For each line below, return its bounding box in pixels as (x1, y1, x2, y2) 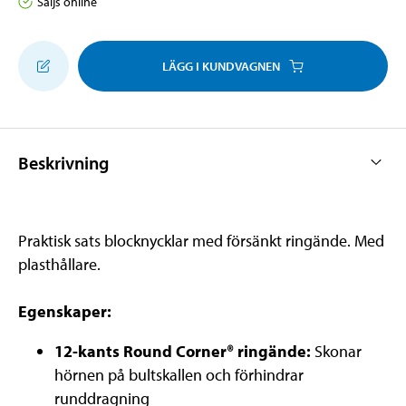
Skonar (314, 340, 362, 362)
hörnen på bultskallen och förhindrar (54, 363, 304, 385)
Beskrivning (18, 150, 109, 174)
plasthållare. (18, 253, 101, 275)
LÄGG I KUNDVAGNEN (162, 57, 280, 74)
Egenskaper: (18, 300, 111, 322)
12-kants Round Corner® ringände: (54, 340, 314, 362)
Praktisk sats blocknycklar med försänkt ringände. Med (18, 229, 384, 251)
